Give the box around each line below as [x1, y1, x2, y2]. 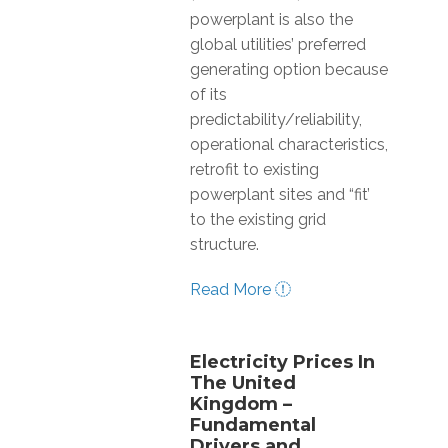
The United [190, 372, 296, 394]
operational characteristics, [190, 135, 388, 154]
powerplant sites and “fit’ [190, 185, 370, 204]
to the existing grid [190, 210, 326, 229]
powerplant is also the [190, 10, 353, 29]
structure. [190, 235, 259, 254]
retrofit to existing [190, 160, 319, 179]
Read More [190, 280, 275, 299]
